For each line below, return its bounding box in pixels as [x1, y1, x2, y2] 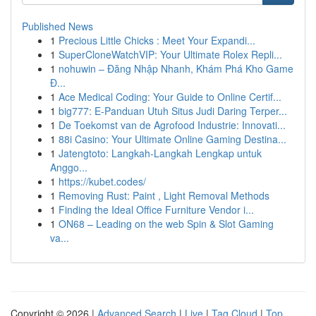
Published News [22, 19, 93, 33]
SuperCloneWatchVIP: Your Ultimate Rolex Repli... [59, 47, 282, 61]
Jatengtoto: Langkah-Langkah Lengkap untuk [59, 146, 262, 160]
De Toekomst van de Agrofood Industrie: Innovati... [59, 118, 286, 132]
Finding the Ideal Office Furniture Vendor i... [59, 202, 254, 217]
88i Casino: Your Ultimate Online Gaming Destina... [59, 132, 286, 146]
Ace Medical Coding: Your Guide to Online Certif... [59, 90, 281, 104]
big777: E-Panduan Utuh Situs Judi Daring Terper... [59, 104, 287, 118]
